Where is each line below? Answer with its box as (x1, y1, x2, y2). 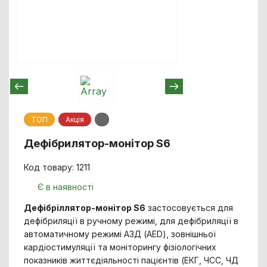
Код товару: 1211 (24, 162, 91, 172)
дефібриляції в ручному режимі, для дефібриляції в (24, 215, 239, 226)
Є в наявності (38, 181, 94, 192)
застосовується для (145, 202, 234, 213)
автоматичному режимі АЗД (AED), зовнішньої (24, 228, 216, 239)
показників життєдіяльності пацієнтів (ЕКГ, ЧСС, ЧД (24, 254, 239, 265)
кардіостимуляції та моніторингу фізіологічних (24, 241, 217, 252)
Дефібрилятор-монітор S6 (24, 136, 171, 150)
